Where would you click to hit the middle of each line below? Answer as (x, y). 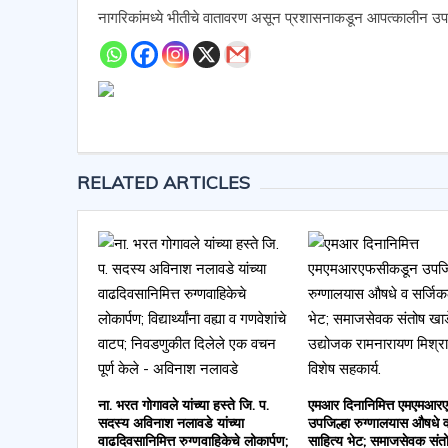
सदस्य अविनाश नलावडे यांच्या (170, 422)
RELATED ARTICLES (163, 182)
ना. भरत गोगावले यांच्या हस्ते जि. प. (183, 404)
